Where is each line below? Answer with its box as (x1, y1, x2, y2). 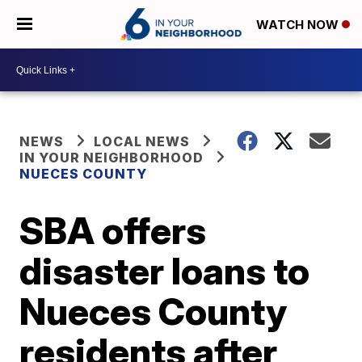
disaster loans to (19, 248, 310, 293)
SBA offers (19, 208, 207, 253)
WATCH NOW (256, 17, 342, 33)
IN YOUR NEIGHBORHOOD (19, 149, 204, 166)
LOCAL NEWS (94, 133, 191, 149)
